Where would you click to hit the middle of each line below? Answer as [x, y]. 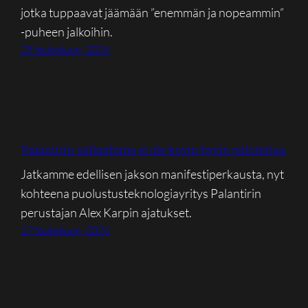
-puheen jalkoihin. [67, 31]
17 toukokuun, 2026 [66, 231]
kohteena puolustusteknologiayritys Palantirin [141, 194]
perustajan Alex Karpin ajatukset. [107, 213]
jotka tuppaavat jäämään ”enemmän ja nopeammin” [153, 12]
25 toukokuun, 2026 [66, 49]
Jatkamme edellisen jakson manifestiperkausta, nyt [153, 174]
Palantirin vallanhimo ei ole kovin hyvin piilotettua [154, 149]
